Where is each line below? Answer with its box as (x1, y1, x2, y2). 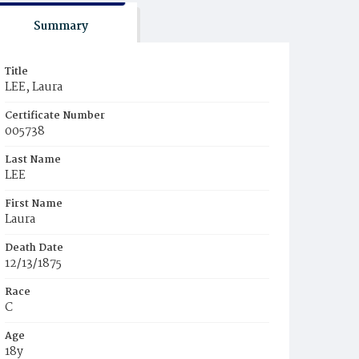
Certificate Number (5, 107, 105, 124)
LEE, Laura (5, 78, 63, 97)
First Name (5, 196, 63, 212)
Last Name (5, 151, 61, 168)
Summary (33, 17, 88, 36)
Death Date (5, 240, 63, 256)
